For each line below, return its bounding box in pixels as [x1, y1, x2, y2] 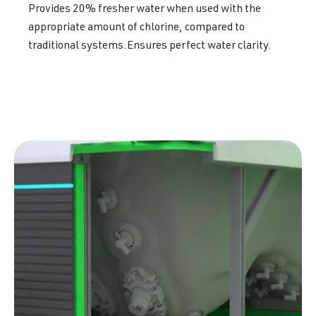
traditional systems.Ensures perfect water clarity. [28, 40, 272, 52]
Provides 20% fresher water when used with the [28, 4, 261, 16]
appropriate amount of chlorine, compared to [28, 22, 245, 34]
